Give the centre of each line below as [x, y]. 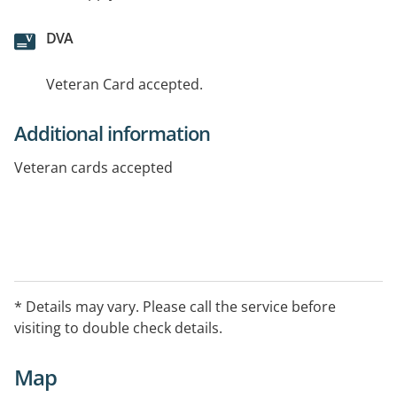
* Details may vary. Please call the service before [175, 306]
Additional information [112, 132]
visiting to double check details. [118, 327]
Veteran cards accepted [93, 167]
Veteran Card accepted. [125, 84]
